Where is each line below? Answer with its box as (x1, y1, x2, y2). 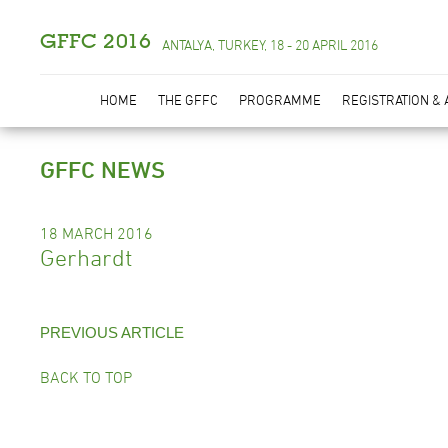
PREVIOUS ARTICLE (40, 324, 184, 341)
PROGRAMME (239, 91, 321, 108)
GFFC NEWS (40, 156, 165, 182)
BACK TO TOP (40, 368, 132, 386)
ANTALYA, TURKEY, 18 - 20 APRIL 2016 (162, 36, 378, 53)
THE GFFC (158, 91, 218, 108)
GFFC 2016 (40, 29, 152, 53)
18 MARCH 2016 (40, 224, 153, 242)
